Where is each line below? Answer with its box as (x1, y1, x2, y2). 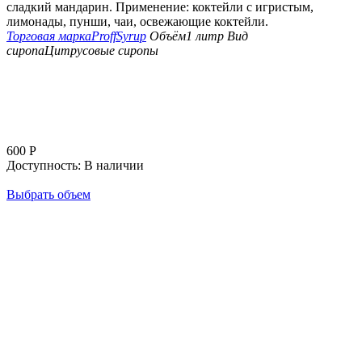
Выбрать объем (6, 187, 90, 202)
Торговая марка (6, 29, 91, 44)
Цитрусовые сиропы (44, 44, 158, 58)
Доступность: (6, 158, 81, 173)
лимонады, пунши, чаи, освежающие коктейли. (6, 15, 268, 29)
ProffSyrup (91, 29, 146, 44)
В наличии (84, 158, 144, 173)
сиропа (6, 44, 44, 58)
